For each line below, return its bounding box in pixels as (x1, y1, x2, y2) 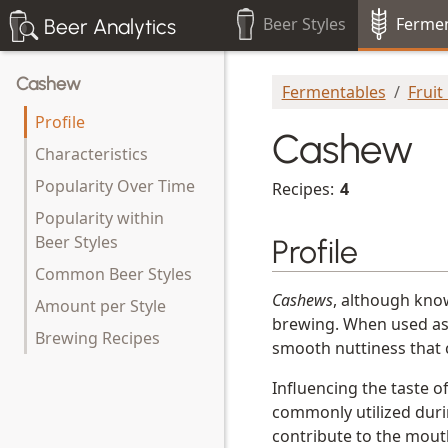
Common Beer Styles (35, 263, 192, 285)
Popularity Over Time (35, 175, 195, 197)
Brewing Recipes (35, 327, 160, 349)
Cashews (272, 288, 333, 311)
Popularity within (35, 207, 164, 229)
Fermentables (281, 80, 386, 103)
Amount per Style (35, 295, 166, 317)
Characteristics (35, 143, 148, 165)
